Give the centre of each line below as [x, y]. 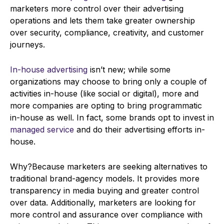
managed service [42, 130]
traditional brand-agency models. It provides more [105, 179]
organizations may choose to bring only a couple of [108, 82]
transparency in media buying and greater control [104, 191]
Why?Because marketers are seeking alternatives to [109, 167]
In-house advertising [49, 70]
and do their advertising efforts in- [139, 130]
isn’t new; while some [129, 70]
